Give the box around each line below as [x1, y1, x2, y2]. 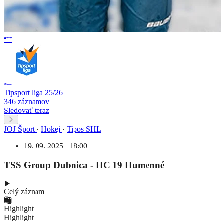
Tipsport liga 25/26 [4, 88, 63, 97]
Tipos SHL [67, 124, 101, 133]
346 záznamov [4, 97, 49, 106]
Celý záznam [4, 187, 44, 196]
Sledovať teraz [4, 106, 49, 114]
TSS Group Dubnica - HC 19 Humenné [4, 159, 164, 170]
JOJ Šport [4, 124, 35, 133]
